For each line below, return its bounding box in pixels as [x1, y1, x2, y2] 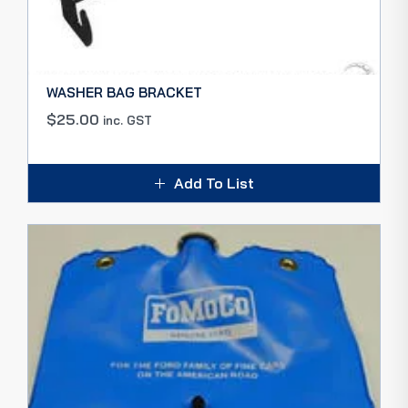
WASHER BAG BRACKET [46, 84, 202, 101]
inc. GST [103, 113, 152, 127]
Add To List [173, 174, 254, 192]
